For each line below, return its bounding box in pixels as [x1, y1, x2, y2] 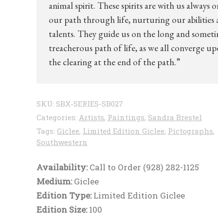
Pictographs [167, 126, 213, 136]
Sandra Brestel [147, 112, 202, 122]
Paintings [107, 112, 145, 122]
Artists [78, 112, 104, 122]
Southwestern [36, 137, 88, 147]
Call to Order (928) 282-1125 [89, 162, 199, 173]
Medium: [36, 176, 74, 187]
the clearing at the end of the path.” [48, 56, 180, 68]
